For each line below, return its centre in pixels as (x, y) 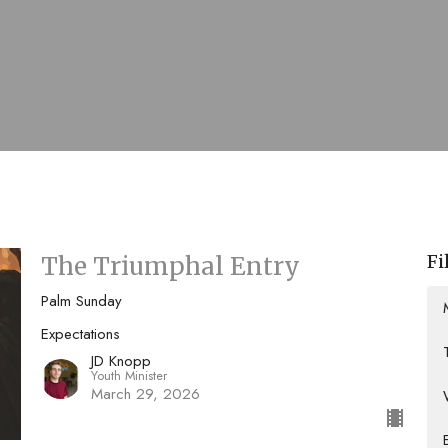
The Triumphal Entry (170, 266)
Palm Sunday (81, 300)
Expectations (80, 333)
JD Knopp (120, 360)
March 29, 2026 (145, 393)
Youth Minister (128, 375)
